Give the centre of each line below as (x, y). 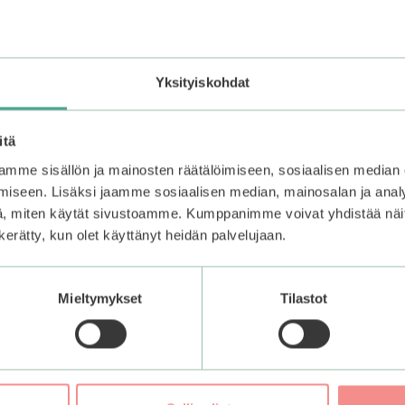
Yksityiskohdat (202, 82)
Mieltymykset (100, 298)
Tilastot (304, 298)
